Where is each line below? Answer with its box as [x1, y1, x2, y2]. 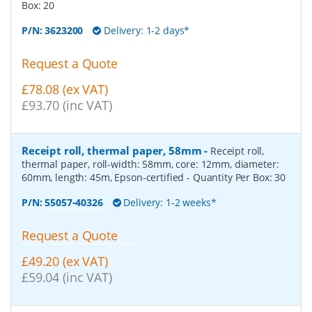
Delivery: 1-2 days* [101, 24, 190, 38]
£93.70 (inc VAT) [22, 97, 112, 114]
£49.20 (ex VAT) [22, 252, 108, 270]
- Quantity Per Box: [187, 171, 275, 185]
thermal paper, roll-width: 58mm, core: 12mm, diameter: [22, 157, 279, 171]
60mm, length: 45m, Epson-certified [22, 171, 187, 185]
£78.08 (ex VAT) [22, 81, 108, 98]
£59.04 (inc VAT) [22, 268, 112, 286]
